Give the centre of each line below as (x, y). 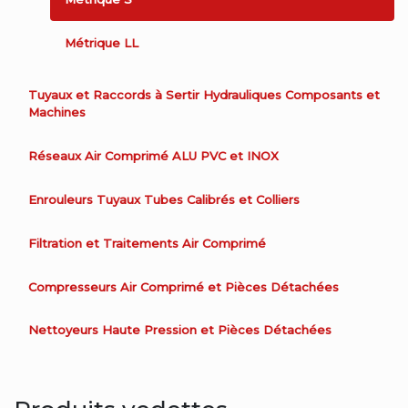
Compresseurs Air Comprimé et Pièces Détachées (184, 286)
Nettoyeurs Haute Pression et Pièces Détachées (180, 330)
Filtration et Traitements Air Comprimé (147, 243)
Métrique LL (102, 42)
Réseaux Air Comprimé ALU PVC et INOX (153, 156)
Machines (57, 112)
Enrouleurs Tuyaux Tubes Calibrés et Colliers (164, 200)
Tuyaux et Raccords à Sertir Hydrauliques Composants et (204, 95)
